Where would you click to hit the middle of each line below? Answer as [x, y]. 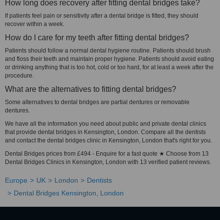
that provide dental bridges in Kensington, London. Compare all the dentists [105, 132]
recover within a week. [36, 24]
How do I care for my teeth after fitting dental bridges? [97, 38]
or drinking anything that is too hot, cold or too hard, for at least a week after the [109, 67]
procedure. [19, 76]
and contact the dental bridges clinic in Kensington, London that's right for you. [109, 140]
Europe [16, 180]
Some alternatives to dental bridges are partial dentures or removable [97, 102]
